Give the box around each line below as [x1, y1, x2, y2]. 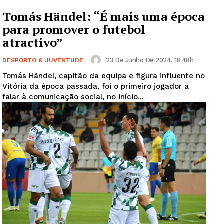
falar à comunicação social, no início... [2, 92, 144, 102]
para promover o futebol [2, 21, 145, 38]
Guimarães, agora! [60, 205, 163, 219]
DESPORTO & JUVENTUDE [2, 57, 83, 64]
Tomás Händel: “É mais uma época [2, 8, 205, 25]
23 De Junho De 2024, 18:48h [105, 56, 193, 64]
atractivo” [2, 34, 63, 51]
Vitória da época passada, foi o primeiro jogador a [2, 82, 189, 91]
